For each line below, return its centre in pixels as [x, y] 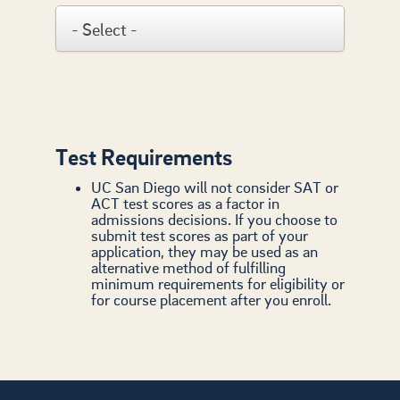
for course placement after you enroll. [211, 300]
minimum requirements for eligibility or [218, 284]
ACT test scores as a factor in [185, 204]
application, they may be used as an [204, 252]
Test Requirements [144, 157]
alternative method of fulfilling [188, 268]
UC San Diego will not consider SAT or [215, 187]
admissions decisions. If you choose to [214, 220]
